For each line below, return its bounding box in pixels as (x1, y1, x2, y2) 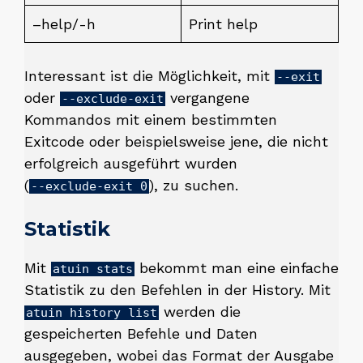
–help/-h (32, 15, 96, 32)
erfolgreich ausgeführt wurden (24, 155, 237, 172)
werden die (159, 303, 241, 320)
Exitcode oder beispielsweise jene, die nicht (24, 133, 328, 150)
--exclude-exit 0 (31, 179, 147, 194)
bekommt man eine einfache (135, 259, 339, 276)
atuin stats (53, 262, 133, 276)
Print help (189, 15, 258, 32)
